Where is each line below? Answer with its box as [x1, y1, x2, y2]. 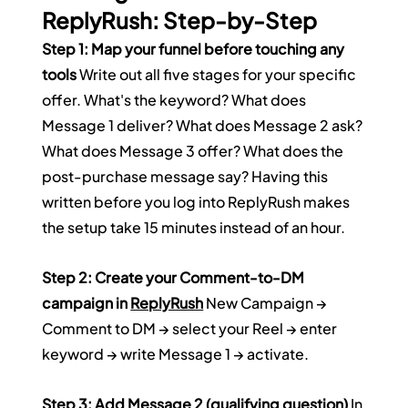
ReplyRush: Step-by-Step [42, 6, 318, 35]
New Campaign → [203, 293, 331, 313]
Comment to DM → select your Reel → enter [42, 319, 341, 339]
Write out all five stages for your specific [76, 65, 360, 85]
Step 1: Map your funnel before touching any [42, 39, 348, 59]
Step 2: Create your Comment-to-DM [42, 268, 308, 288]
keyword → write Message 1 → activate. [42, 344, 310, 364]
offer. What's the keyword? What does [42, 90, 310, 110]
